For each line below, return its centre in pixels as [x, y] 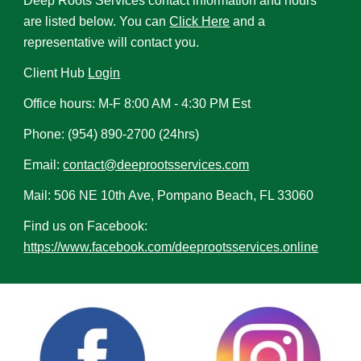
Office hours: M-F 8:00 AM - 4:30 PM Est [137, 104]
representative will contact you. [112, 42]
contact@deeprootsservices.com [156, 165]
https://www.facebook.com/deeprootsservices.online [171, 247]
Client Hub [56, 73]
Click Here [200, 21]
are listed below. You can [97, 21]
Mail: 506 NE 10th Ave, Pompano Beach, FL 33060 [169, 195]
